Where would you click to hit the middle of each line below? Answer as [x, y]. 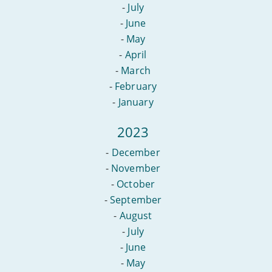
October [136, 184]
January [136, 102]
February [136, 86]
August [136, 215]
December [136, 152]
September [136, 199]
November [136, 168]
